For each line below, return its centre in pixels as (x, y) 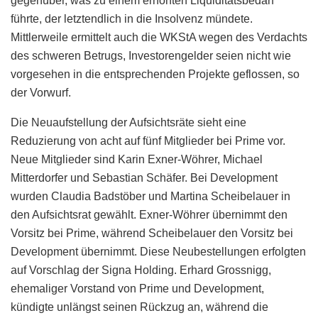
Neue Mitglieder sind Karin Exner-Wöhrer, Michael (137, 159)
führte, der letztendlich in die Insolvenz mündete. (132, 18)
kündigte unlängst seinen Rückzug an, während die (139, 307)
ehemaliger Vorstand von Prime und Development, (137, 288)
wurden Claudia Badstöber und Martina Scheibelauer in (150, 196)
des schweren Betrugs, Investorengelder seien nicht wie (151, 55)
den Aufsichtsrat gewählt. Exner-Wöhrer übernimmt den (149, 214)
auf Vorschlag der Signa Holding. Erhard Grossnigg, (141, 270)
